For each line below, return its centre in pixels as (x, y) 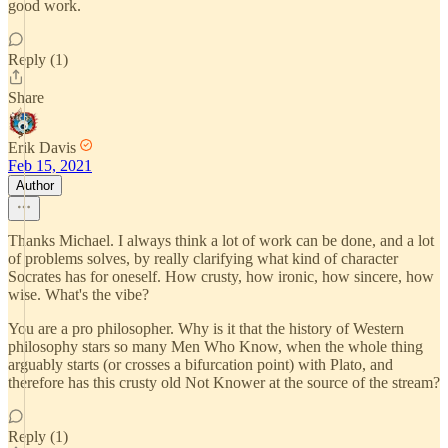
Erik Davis (42, 147)
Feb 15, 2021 (50, 165)
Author (35, 185)
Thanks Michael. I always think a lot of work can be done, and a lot (221, 240)
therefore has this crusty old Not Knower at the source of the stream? (224, 382)
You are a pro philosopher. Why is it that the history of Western (206, 328)
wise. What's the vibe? (78, 294)
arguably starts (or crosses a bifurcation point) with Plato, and (200, 364)
